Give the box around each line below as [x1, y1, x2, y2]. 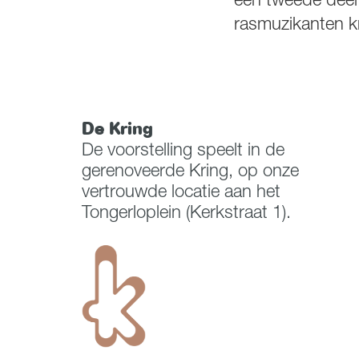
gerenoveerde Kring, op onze [82, 163, 299, 181]
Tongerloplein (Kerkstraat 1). [82, 205, 291, 223]
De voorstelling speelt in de [82, 143, 284, 160]
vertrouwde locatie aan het [82, 184, 280, 202]
